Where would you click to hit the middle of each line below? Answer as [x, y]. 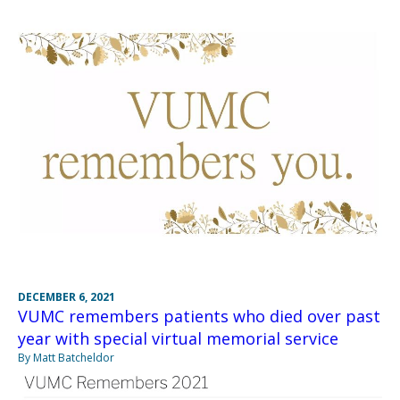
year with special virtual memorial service [178, 339]
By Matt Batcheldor [66, 358]
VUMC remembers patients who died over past [199, 317]
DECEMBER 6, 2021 [67, 297]
